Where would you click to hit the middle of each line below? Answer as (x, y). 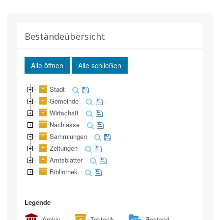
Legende (38, 202)
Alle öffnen (47, 65)
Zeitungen (64, 148)
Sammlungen (68, 136)
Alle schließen (100, 65)
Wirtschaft (64, 113)
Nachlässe (65, 124)
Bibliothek (64, 172)
